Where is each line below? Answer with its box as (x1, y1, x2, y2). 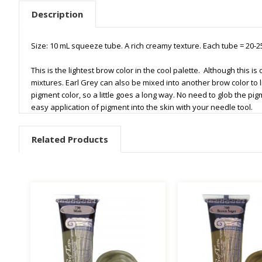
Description (32, 8, 83, 20)
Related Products (32, 133, 108, 145)
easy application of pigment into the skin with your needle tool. (31, 101, 253, 112)
